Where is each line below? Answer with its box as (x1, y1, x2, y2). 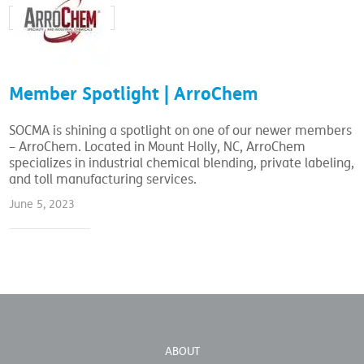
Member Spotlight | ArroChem (9, 81, 259, 106)
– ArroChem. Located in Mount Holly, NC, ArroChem (9, 138, 306, 155)
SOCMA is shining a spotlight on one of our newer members (9, 122, 353, 139)
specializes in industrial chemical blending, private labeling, (9, 154, 355, 171)
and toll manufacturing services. (9, 171, 197, 188)
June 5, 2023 (9, 197, 76, 211)
